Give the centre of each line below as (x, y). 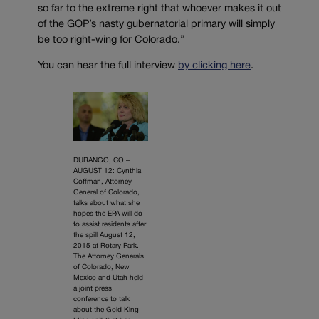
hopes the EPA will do (108, 214)
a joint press (93, 289)
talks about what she (106, 204)
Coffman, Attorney (103, 182)
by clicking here (214, 66)
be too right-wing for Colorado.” (111, 40)
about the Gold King (106, 310)
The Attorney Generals (109, 257)
